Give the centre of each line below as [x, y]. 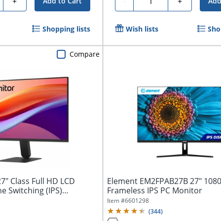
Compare [85, 54]
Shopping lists [67, 29]
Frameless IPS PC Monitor [155, 190]
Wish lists [142, 29]
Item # [116, 200]
